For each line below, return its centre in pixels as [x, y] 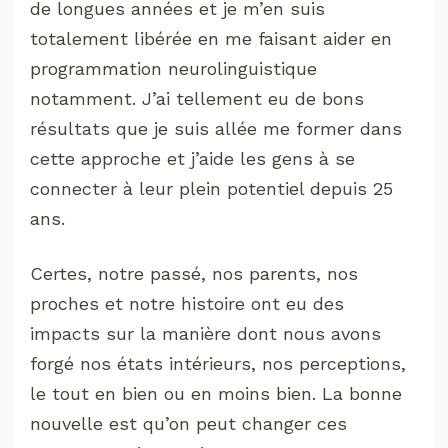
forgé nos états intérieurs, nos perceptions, [218, 363]
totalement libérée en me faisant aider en [211, 38]
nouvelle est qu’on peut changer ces [189, 423]
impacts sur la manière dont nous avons [206, 333]
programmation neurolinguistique [174, 68]
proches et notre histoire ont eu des [187, 303]
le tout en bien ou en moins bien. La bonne [216, 393]
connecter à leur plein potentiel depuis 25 [212, 188]
